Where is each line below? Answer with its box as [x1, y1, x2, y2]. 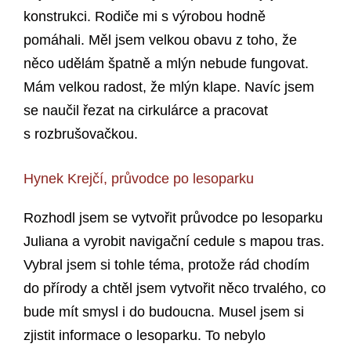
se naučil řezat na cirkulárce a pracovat [24, 103, 268, 119]
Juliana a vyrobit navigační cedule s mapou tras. [24, 233, 324, 250]
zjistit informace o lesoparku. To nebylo [24, 327, 266, 344]
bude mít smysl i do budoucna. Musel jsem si [24, 304, 304, 320]
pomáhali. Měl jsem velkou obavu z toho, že [24, 32, 297, 49]
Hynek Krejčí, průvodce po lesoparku [24, 171, 254, 187]
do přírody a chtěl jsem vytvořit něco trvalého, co [24, 280, 326, 297]
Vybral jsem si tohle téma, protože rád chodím [24, 257, 309, 273]
